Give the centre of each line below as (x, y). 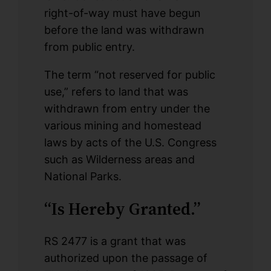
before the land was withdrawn (124, 30)
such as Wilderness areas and (119, 159)
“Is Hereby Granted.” (122, 208)
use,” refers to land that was (116, 91)
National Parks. (83, 176)
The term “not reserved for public (129, 74)
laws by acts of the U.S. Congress (130, 142)
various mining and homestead (122, 125)
